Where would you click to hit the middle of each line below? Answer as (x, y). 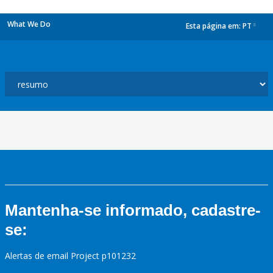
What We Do (29, 24)
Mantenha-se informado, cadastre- (133, 210)
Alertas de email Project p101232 (70, 256)
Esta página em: (214, 26)
